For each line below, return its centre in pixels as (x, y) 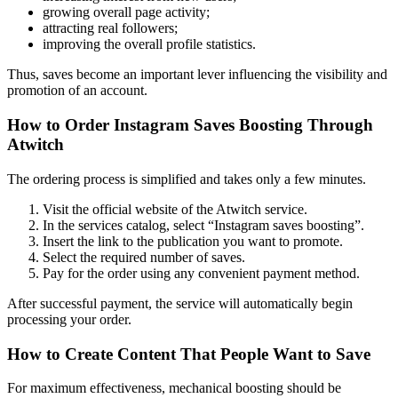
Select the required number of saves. (144, 257)
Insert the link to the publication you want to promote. (193, 241)
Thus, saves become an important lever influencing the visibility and (197, 75)
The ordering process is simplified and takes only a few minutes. (187, 179)
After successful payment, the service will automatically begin (180, 303)
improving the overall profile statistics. (149, 44)
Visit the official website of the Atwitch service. (175, 209)
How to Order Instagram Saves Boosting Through (190, 125)
